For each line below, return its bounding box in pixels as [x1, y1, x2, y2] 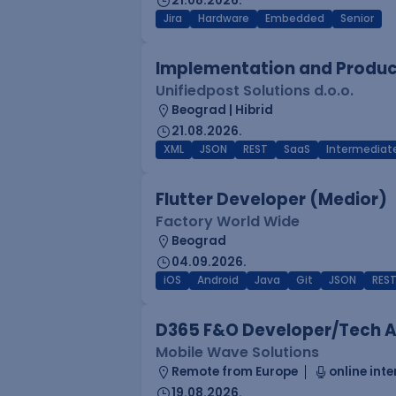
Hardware [198, 11, 249, 26]
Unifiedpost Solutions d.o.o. [156, 80, 354, 101]
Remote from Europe [171, 363, 298, 380]
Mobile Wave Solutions [156, 342, 319, 362]
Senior [340, 11, 374, 26]
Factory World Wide [156, 211, 300, 232]
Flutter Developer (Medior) [156, 188, 387, 210]
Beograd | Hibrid [171, 102, 273, 118]
